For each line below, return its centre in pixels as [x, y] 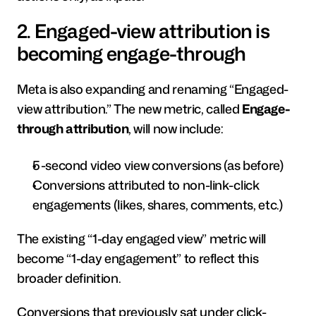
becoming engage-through [133, 54]
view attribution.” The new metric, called [129, 109]
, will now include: [176, 128]
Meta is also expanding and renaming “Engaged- [153, 89]
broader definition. [69, 278]
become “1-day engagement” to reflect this [138, 258]
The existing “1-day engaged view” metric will [141, 238]
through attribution [73, 128]
